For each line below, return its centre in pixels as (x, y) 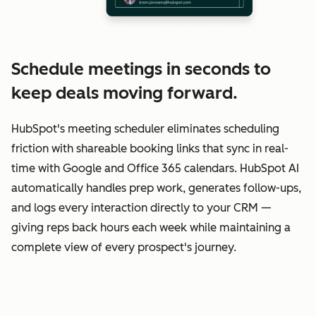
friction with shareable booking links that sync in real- (150, 149)
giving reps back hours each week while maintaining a (151, 228)
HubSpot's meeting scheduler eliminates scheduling (145, 129)
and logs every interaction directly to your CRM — (141, 208)
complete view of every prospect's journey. (124, 248)
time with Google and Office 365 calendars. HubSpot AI (155, 169)
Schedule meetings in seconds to (141, 69)
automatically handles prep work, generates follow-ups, (156, 188)
